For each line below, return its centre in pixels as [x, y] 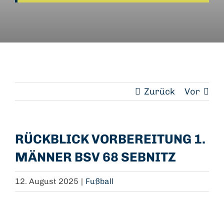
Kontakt [143, 33]
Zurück [159, 91]
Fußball [99, 181]
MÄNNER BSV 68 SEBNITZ [95, 157]
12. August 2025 [47, 181]
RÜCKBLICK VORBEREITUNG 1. [110, 139]
